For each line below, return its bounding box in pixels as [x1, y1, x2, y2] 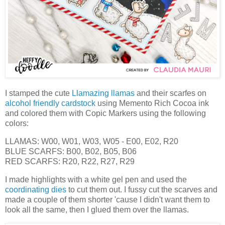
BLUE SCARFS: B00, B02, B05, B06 [5, 147, 137, 156]
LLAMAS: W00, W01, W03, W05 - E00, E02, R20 [5, 137, 178, 146]
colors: [5, 119, 29, 128]
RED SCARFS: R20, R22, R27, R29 [5, 157, 135, 166]
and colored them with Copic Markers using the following [5, 109, 206, 118]
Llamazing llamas [72, 89, 135, 98]
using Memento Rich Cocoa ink [95, 99, 209, 108]
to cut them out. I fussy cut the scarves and [66, 185, 217, 194]
